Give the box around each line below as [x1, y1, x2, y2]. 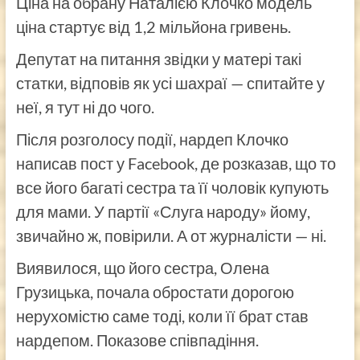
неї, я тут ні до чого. [15, 96, 154, 117]
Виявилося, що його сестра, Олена [15, 257, 269, 277]
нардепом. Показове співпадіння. [15, 329, 259, 350]
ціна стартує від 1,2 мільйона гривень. [15, 16, 291, 36]
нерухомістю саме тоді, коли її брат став [15, 305, 309, 325]
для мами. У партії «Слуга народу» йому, [15, 201, 310, 221]
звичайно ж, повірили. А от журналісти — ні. [15, 225, 326, 245]
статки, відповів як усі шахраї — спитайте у [15, 72, 325, 92]
